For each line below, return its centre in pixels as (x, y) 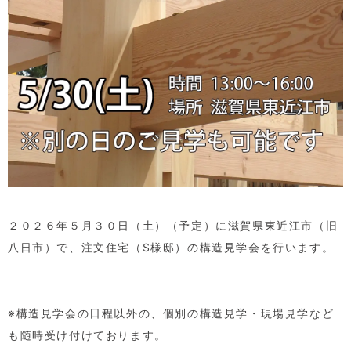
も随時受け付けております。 (87, 335)
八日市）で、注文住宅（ (75, 247)
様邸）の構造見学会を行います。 (242, 247)
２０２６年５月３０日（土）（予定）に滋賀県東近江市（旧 (173, 225)
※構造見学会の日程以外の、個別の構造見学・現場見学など (171, 313)
